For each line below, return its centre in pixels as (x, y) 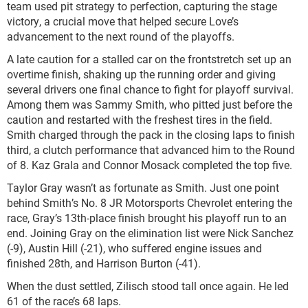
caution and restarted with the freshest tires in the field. (140, 120)
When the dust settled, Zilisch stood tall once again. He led (148, 286)
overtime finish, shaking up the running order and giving (141, 74)
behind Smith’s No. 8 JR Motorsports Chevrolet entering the (150, 203)
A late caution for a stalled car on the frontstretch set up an (149, 59)
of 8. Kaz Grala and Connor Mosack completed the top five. (150, 165)
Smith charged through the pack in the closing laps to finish (151, 135)
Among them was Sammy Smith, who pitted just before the (150, 104)
